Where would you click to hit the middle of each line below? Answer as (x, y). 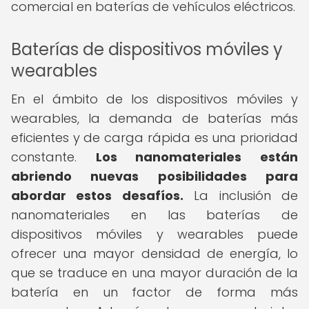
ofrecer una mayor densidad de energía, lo (154, 253)
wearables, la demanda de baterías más (154, 118)
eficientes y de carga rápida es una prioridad (154, 138)
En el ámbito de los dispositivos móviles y (154, 99)
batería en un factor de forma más (154, 292)
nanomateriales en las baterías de (154, 215)
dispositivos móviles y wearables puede (154, 234)
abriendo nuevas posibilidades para (154, 176)
